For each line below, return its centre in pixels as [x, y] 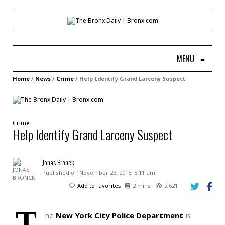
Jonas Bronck [58, 162]
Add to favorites [99, 185]
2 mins [142, 185]
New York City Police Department [120, 215]
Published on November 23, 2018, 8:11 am [98, 172]
